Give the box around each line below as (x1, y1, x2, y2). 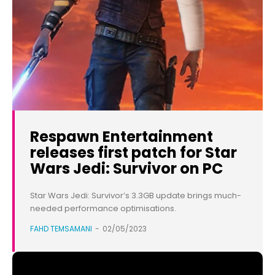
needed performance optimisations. (30, 203, 176, 215)
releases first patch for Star (30, 142, 237, 163)
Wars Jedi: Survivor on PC (30, 158, 223, 179)
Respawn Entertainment (30, 126, 213, 147)
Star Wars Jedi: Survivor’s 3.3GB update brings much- (30, 190, 241, 202)
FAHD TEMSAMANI (30, 223, 92, 234)
